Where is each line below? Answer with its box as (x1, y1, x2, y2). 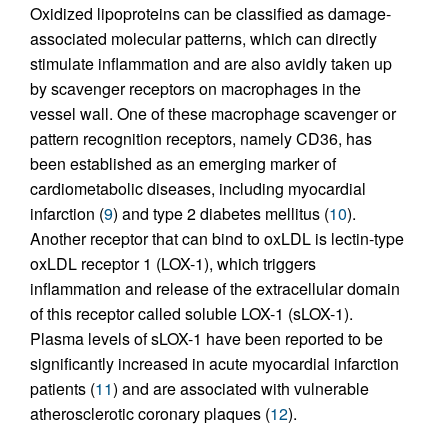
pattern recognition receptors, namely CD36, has (30, 126, 372, 150)
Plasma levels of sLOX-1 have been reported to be (30, 326, 383, 350)
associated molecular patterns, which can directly (30, 26, 377, 50)
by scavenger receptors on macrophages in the (30, 76, 361, 100)
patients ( (30, 376, 95, 400)
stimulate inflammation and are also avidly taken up (30, 51, 392, 75)
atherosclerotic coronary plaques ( (30, 401, 270, 425)
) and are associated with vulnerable (113, 376, 369, 400)
